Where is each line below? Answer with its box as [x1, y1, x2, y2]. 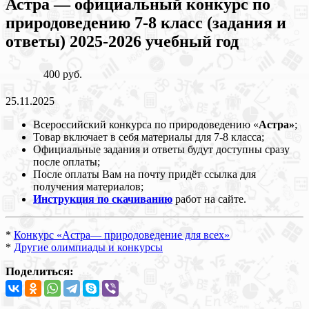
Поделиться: [6, 264, 74, 278]
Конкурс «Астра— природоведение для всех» [14, 228, 230, 241]
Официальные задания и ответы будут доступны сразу [33, 143, 290, 155]
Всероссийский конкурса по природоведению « [33, 118, 259, 130]
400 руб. [43, 68, 82, 80]
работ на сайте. [172, 192, 246, 205]
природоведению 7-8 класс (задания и [6, 13, 286, 32]
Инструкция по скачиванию [33, 192, 172, 205]
